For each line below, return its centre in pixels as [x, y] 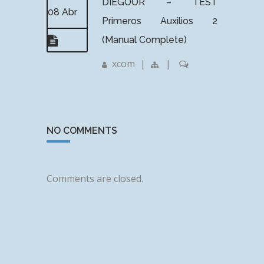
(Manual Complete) [144, 39]
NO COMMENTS [82, 130]
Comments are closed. [95, 178]
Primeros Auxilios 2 [160, 21]
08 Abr [62, 12]
